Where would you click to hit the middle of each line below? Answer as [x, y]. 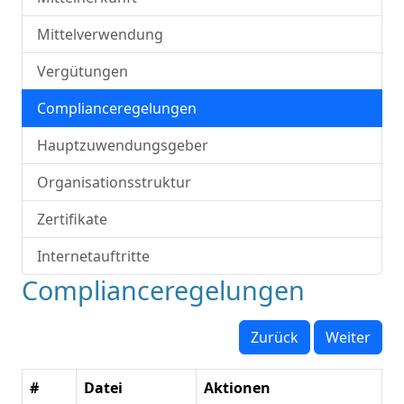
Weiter [348, 337]
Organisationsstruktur [114, 182]
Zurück [275, 337]
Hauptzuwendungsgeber [123, 145]
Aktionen [237, 388]
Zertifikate [72, 219]
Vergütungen [83, 71]
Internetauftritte [93, 256]
